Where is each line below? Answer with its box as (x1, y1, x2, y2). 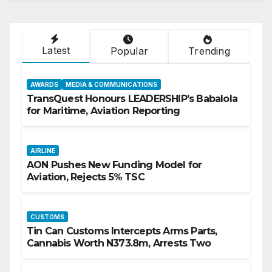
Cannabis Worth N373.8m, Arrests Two (27, 237, 211, 250)
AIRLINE (30, 147, 55, 155)
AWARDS (30, 81, 58, 89)
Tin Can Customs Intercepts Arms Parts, (27, 225, 217, 237)
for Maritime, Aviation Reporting (27, 105, 180, 117)
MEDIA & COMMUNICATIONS (66, 81, 157, 89)
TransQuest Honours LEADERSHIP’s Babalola (27, 93, 237, 105)
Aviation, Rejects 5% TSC (27, 171, 144, 183)
